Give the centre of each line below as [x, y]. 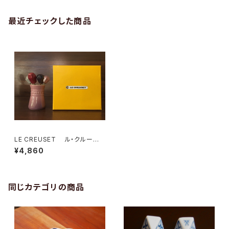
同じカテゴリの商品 [47, 187]
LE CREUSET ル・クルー [54, 139]
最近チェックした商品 [50, 21]
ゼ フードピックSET [48, 147]
